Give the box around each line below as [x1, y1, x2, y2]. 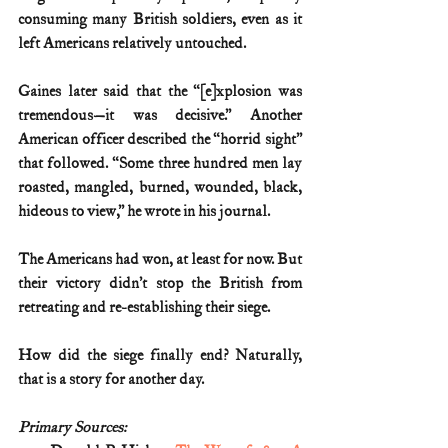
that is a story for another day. [18, 369, 207, 389]
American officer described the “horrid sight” [18, 129, 302, 149]
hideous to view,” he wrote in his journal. [18, 201, 270, 221]
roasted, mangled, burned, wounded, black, [18, 177, 302, 197]
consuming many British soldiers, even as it [18, 9, 302, 29]
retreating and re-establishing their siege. [18, 297, 270, 317]
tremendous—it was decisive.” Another [18, 105, 302, 125]
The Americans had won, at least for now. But [18, 249, 302, 269]
